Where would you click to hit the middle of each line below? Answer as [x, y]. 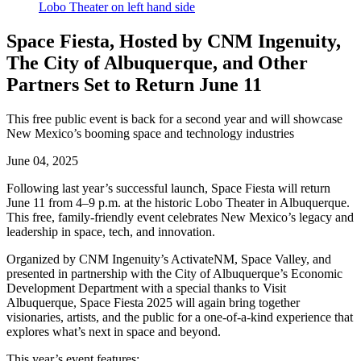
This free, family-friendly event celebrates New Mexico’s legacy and [180, 217]
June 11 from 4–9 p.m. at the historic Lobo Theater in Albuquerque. [178, 202]
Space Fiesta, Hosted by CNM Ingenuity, [174, 41]
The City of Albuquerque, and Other [157, 63]
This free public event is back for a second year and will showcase [174, 118]
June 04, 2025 [42, 160]
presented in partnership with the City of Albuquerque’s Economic [174, 273]
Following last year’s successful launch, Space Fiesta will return [168, 188]
